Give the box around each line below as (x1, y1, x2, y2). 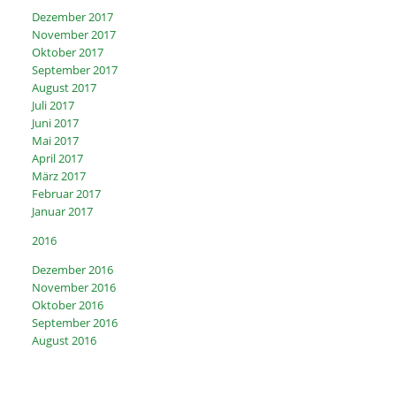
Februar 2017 (32, 186, 102, 202)
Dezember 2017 (32, 9, 114, 26)
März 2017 (32, 168, 87, 185)
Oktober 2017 (32, 44, 104, 61)
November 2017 (32, 27, 117, 43)
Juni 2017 (32, 115, 80, 132)
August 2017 (32, 80, 97, 96)
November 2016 (32, 279, 117, 296)
